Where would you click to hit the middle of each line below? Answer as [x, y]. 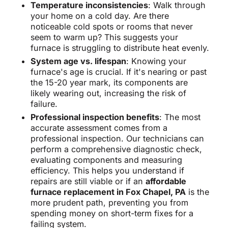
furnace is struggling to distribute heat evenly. [120, 48]
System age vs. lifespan [78, 61]
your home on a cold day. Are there [99, 16]
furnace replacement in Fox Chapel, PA [108, 192]
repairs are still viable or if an [88, 181]
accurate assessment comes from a [99, 128]
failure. [44, 104]
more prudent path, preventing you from [109, 203]
